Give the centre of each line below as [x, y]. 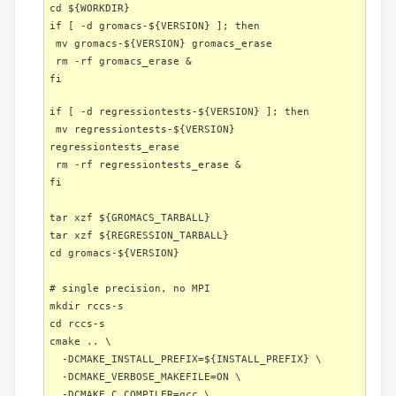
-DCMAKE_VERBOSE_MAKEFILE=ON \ [145, 377]
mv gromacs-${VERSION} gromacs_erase [161, 43]
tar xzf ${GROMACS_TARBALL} [130, 217]
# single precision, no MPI [130, 288]
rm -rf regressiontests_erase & [145, 164]
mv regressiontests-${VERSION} [142, 129]
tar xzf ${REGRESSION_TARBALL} [139, 235]
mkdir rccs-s [87, 306]
